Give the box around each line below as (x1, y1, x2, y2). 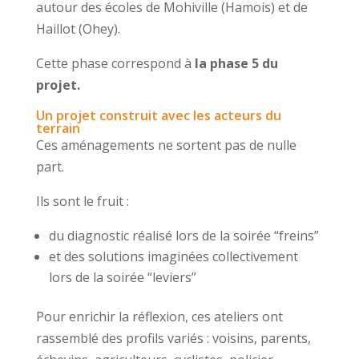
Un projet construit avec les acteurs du (35, 107, 281, 124)
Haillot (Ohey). (35, 20, 120, 38)
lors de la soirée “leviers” (48, 268, 196, 286)
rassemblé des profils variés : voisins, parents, (35, 329, 311, 347)
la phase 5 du (194, 54, 278, 72)
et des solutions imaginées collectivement (48, 248, 298, 265)
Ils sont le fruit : (35, 192, 129, 210)
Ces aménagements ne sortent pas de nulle (35, 136, 296, 154)
